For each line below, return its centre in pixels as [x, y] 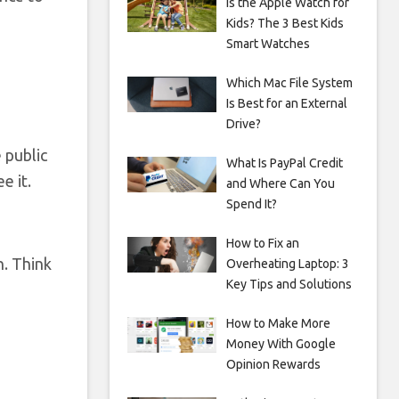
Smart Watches [268, 44]
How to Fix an [262, 243]
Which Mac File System [289, 83]
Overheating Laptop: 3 [287, 264]
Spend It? [251, 204]
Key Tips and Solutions [289, 284]
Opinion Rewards [273, 364]
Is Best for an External [286, 103]
